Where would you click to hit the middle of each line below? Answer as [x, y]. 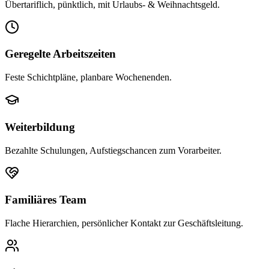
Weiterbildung [40, 127]
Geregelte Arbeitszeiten [60, 54]
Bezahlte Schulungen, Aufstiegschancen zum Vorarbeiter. [113, 150]
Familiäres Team [46, 200]
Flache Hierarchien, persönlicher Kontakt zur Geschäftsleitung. [124, 223]
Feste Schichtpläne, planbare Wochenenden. [88, 77]
